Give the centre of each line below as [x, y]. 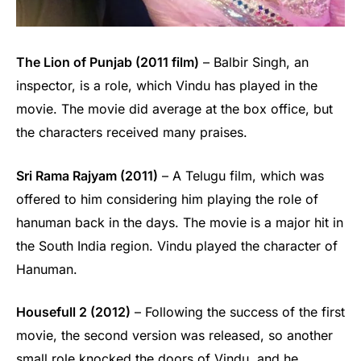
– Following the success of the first [238, 312]
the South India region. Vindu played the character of [177, 245]
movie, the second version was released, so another [174, 336]
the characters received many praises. [132, 132]
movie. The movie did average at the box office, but [174, 108]
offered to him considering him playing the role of [167, 199]
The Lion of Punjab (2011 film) [108, 62]
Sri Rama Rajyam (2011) [87, 175]
